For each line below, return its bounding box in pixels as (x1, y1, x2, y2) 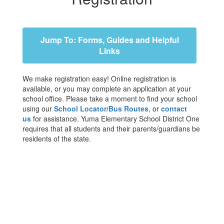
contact (161, 103, 187, 113)
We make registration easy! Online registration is (22, 73, 176, 83)
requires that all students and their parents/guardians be (22, 123, 200, 133)
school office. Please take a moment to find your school (22, 93, 197, 103)
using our (22, 103, 54, 113)
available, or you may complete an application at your (22, 83, 191, 93)
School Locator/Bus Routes (54, 103, 148, 113)
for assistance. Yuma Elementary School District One (31, 113, 199, 123)
